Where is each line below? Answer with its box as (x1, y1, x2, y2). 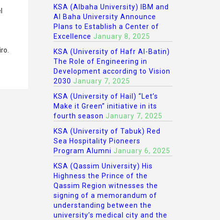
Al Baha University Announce (53, 13, 156, 21)
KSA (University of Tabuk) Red (53, 127, 161, 135)
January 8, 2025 (93, 32, 150, 40)
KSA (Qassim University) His (53, 162, 153, 170)
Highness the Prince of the (53, 172, 148, 180)
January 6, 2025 (113, 147, 170, 155)
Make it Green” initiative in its (53, 102, 157, 110)
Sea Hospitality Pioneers (53, 137, 140, 145)
